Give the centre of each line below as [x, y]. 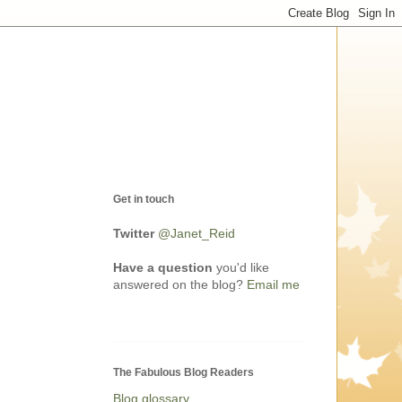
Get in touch [144, 200]
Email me [273, 285]
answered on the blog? [180, 285]
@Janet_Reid [197, 234]
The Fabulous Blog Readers [184, 373]
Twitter [134, 234]
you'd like [241, 268]
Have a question [163, 268]
